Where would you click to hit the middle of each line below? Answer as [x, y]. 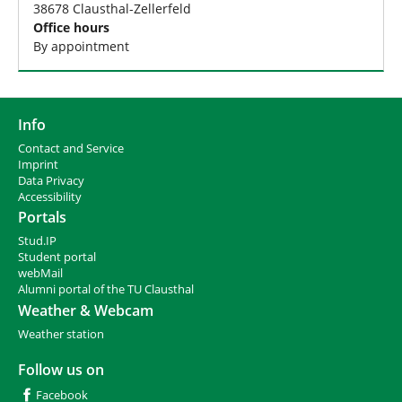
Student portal [57, 258]
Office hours [71, 27]
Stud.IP [37, 241]
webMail [40, 274]
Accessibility [50, 197]
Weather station [61, 335]
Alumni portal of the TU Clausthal [106, 290]
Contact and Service [71, 148]
